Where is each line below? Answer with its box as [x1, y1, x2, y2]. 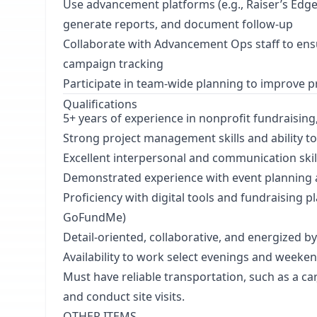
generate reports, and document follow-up [63, 16, 293, 32]
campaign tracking [63, 56, 163, 71]
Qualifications [63, 96, 137, 112]
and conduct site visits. [63, 289, 185, 304]
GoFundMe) [63, 209, 126, 225]
